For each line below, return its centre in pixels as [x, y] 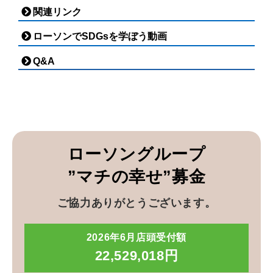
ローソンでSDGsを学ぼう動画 [100, 37]
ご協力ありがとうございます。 [136, 203]
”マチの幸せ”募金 [136, 176]
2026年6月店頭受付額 [136, 237]
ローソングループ [136, 154]
